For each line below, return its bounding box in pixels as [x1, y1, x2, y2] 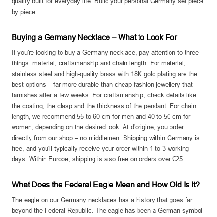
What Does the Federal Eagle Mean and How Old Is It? [12, 181, 200, 189]
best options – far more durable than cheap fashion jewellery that [12, 81, 193, 89]
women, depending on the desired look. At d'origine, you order [12, 124, 184, 131]
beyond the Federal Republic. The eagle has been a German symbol [12, 207, 202, 215]
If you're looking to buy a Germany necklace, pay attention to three [12, 49, 199, 57]
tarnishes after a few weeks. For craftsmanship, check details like [12, 92, 196, 99]
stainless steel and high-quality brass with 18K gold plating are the [12, 70, 197, 78]
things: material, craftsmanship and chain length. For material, [12, 60, 186, 67]
